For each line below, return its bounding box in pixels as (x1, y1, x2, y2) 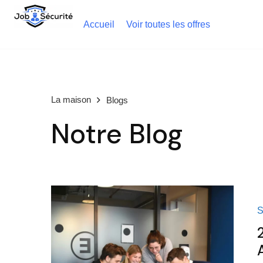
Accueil (83, 19, 114, 29)
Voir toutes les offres (126, 19, 210, 29)
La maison (51, 95, 91, 104)
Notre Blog (51, 116, 183, 151)
